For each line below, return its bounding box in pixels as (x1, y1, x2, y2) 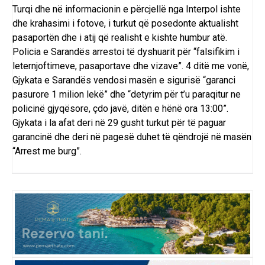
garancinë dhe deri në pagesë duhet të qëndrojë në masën (12, 131, 251, 143)
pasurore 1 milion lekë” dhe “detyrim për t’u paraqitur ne (12, 89, 241, 101)
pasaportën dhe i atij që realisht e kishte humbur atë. (12, 32, 227, 44)
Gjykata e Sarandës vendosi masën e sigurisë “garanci (12, 75, 235, 86)
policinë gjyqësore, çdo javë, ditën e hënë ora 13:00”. (12, 103, 228, 115)
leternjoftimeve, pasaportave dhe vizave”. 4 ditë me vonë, (12, 60, 249, 72)
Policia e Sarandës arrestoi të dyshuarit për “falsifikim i (12, 46, 240, 58)
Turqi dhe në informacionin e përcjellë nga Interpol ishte (12, 4, 241, 15)
